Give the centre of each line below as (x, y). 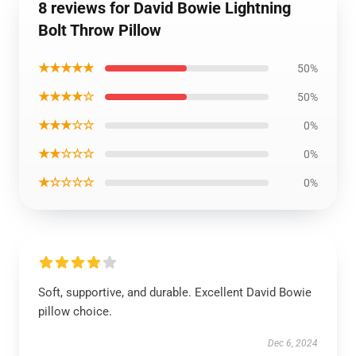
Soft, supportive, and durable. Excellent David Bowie (175, 292)
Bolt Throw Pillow (100, 30)
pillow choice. (75, 311)
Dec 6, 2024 (293, 343)
